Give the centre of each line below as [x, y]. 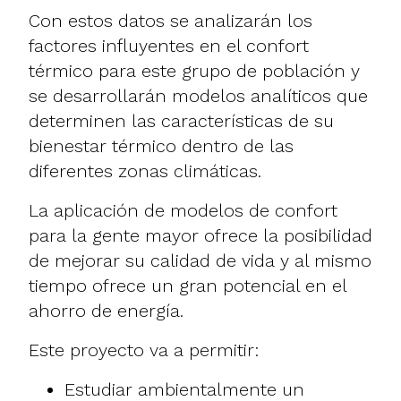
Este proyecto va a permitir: [144, 350]
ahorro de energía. [106, 310]
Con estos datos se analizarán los [171, 20]
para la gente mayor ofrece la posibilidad [200, 235]
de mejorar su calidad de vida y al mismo [200, 260]
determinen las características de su [181, 120]
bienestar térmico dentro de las [161, 145]
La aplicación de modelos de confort [183, 210]
